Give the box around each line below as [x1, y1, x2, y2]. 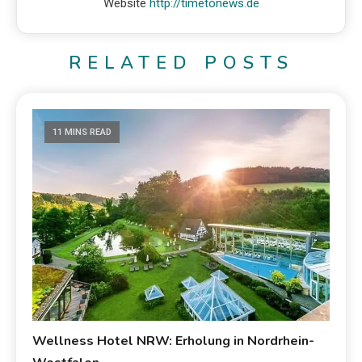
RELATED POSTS [68, 50, 294, 75]
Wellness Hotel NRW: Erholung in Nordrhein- [32, 331, 315, 350]
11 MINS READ [53, 126, 112, 137]
